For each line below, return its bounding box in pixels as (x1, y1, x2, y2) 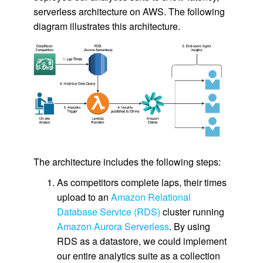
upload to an (56, 190, 111, 204)
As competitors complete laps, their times (56, 175, 227, 189)
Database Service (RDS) (56, 204, 160, 218)
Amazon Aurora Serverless (56, 219, 169, 233)
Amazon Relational (110, 190, 191, 204)
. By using (168, 219, 210, 233)
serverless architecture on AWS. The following (33, 4, 225, 18)
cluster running (160, 204, 224, 218)
